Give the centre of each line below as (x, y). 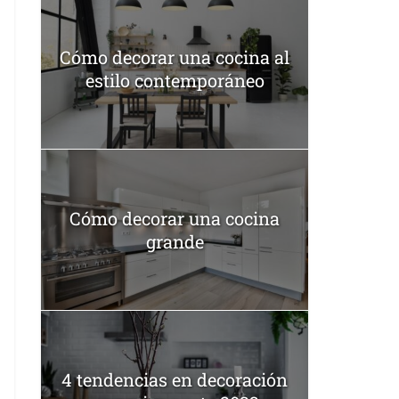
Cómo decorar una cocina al (175, 57)
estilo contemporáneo (175, 80)
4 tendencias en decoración (175, 379)
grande (175, 241)
